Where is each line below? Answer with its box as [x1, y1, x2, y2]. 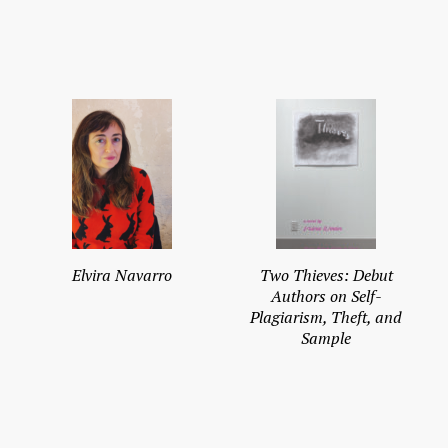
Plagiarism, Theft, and [250, 306, 402, 329]
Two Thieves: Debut [259, 264, 393, 287]
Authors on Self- [270, 285, 382, 308]
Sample [301, 327, 351, 350]
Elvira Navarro [72, 264, 172, 287]
